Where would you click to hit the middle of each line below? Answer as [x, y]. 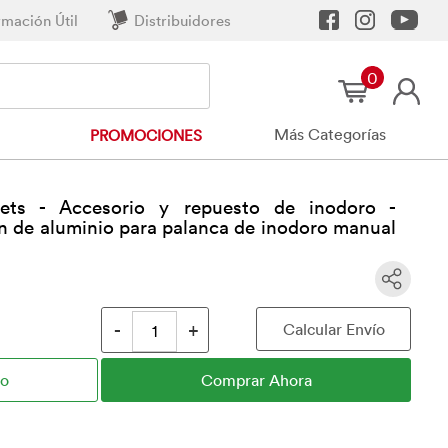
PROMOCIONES [145, 135]
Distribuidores [182, 20]
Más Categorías [330, 134]
